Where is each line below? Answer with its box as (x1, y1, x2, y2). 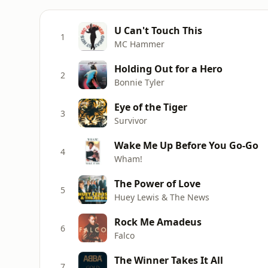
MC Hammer (114, 38, 165, 50)
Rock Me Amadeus (114, 215, 202, 229)
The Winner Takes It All (114, 253, 223, 267)
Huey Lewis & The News (114, 191, 209, 203)
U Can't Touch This (114, 23, 202, 37)
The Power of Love (114, 176, 200, 190)
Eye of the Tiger (114, 100, 187, 114)
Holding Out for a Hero (114, 62, 223, 75)
